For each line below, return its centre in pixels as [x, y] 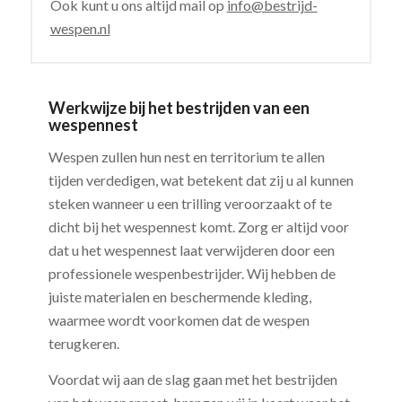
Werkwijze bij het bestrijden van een [179, 107]
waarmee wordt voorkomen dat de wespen [179, 320]
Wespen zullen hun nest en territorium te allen [186, 157]
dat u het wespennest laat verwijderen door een [191, 250]
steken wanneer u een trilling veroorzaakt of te [190, 204]
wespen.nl [80, 28]
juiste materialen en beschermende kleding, [179, 297]
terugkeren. [83, 344]
